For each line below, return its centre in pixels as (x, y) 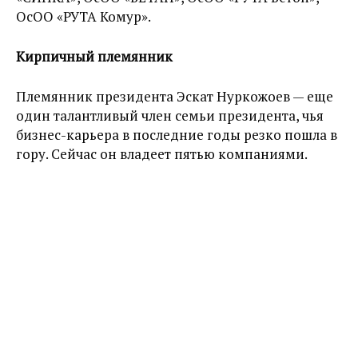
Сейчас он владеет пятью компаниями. (179, 154)
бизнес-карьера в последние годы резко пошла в (177, 135)
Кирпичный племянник (94, 57)
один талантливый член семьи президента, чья (170, 116)
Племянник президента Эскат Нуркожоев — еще (175, 97)
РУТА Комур (102, 17)
